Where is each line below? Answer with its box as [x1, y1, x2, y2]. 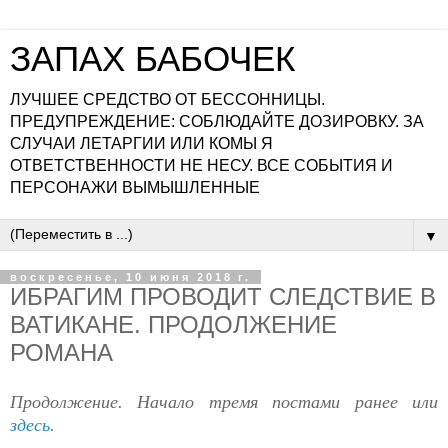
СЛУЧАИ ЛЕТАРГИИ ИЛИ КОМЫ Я [10, 135, 273, 152]
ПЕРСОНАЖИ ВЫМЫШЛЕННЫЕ [10, 179, 260, 196]
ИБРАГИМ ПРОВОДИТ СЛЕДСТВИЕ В [10, 283, 436, 310]
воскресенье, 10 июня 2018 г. [10, 271, 251, 283]
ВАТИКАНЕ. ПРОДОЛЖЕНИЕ [10, 311, 337, 338]
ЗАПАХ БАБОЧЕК [10, 40, 295, 78]
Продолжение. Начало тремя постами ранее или [10, 391, 438, 412]
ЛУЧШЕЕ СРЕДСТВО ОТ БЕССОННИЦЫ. [10, 91, 325, 108]
